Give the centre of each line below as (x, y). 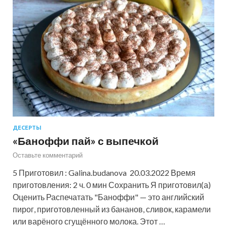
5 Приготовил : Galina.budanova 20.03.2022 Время (104, 173)
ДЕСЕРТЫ (27, 128)
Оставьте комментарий (48, 155)
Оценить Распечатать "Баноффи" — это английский (108, 197)
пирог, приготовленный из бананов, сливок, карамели (112, 209)
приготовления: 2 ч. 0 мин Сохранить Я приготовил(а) (112, 185)
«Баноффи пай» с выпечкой (86, 141)
